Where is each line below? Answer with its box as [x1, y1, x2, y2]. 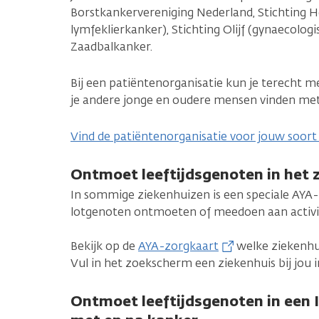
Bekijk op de [70, 239, 138, 254]
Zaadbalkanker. [70, 39, 152, 55]
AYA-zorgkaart [138, 239, 219, 254]
